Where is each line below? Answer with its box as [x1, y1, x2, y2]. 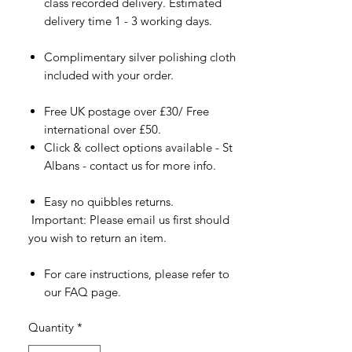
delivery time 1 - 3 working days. [44, 13, 212, 28]
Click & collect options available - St [44, 139, 233, 155]
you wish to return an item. [28, 229, 167, 245]
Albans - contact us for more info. [44, 157, 216, 173]
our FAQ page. [44, 284, 124, 299]
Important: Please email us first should [28, 211, 229, 227]
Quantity [28, 319, 74, 335]
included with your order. [44, 67, 174, 82]
